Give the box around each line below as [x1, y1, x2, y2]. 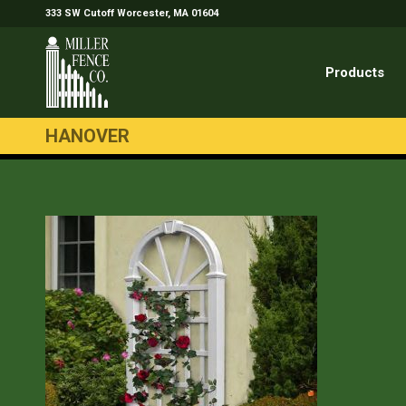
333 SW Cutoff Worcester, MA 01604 [45, 7, 218, 19]
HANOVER [45, 125, 130, 147]
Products [325, 64, 384, 81]
